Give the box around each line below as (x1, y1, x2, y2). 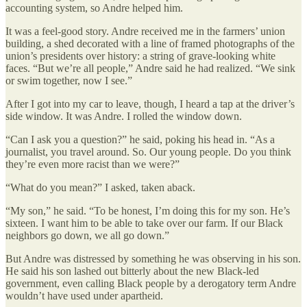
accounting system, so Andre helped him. (5, 1, 183, 14)
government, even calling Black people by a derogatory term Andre (5, 277, 296, 289)
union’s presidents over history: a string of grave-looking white (5, 49, 275, 62)
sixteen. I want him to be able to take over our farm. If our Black (5, 217, 283, 229)
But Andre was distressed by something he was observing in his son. (5, 252, 301, 265)
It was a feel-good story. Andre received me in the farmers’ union (5, 25, 285, 37)
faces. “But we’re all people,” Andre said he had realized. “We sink (5, 62, 295, 74)
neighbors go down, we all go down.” (5, 229, 169, 241)
